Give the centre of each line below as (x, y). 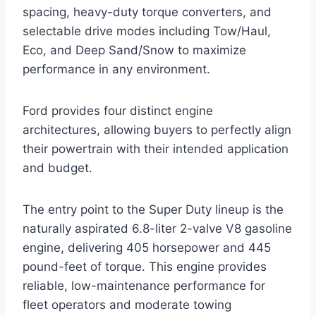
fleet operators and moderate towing (127, 305)
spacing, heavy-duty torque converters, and (147, 12)
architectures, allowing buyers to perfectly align (157, 130)
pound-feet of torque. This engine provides (145, 267)
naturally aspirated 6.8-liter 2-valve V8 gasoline (157, 229)
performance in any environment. (116, 69)
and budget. (57, 168)
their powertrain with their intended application (156, 149)
